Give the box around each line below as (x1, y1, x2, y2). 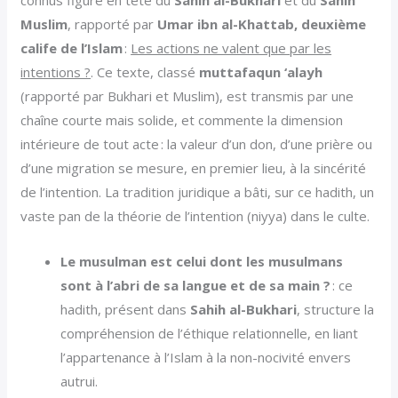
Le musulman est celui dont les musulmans (60, 252, 344, 271)
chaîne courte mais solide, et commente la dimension (20, 111, 344, 130)
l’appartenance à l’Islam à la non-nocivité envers (60, 348, 352, 367)
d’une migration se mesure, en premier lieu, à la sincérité (20, 159, 367, 178)
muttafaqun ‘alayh (199, 63, 323, 82)
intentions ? (20, 63, 92, 82)
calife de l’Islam (20, 39, 123, 58)
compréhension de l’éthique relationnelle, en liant (60, 324, 359, 343)
